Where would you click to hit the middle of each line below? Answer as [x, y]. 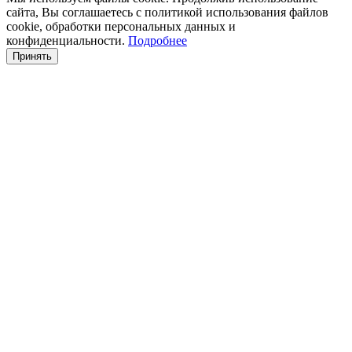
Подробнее [158, 40]
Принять [32, 56]
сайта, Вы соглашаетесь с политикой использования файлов [167, 12]
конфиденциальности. [67, 40]
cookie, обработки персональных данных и [121, 26]
